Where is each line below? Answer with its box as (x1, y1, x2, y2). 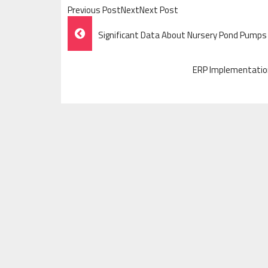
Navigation (67, 41, 153, 69)
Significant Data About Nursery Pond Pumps (98, 28, 267, 42)
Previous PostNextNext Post (68, 2, 178, 17)
